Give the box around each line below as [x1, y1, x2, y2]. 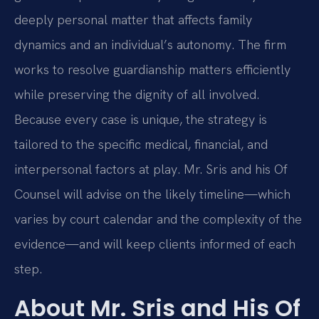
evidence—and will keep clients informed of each [14, 235, 296, 252]
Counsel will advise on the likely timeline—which [14, 185, 291, 202]
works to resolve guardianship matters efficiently [14, 61, 291, 78]
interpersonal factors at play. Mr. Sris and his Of [14, 160, 288, 177]
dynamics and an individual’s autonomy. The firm [14, 36, 286, 53]
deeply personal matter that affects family [14, 11, 252, 28]
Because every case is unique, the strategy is [14, 110, 267, 127]
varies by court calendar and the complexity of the [14, 210, 302, 227]
